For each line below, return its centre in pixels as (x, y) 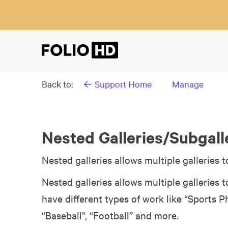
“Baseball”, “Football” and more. (110, 215)
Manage (188, 84)
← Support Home (117, 84)
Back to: (57, 84)
